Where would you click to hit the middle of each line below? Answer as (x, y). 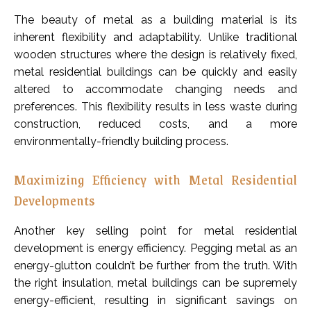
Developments (54, 200)
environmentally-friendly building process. (121, 142)
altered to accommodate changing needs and (155, 90)
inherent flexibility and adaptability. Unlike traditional (155, 37)
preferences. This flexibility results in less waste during (155, 107)
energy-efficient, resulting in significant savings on (155, 301)
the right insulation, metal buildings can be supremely (155, 283)
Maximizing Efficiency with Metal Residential (155, 179)
